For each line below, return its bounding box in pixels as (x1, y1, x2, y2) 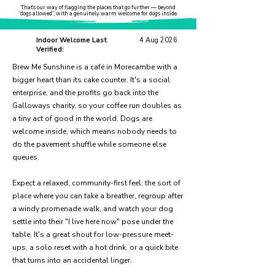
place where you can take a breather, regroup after (12, 191, 183, 201)
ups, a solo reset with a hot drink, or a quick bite (12, 242, 178, 252)
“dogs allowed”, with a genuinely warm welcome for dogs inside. (18, 10, 177, 17)
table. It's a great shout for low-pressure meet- (12, 230, 174, 239)
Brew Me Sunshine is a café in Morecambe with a (12, 62, 177, 72)
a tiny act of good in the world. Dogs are (12, 114, 152, 123)
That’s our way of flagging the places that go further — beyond (20, 4, 176, 11)
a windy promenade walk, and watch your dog (12, 204, 173, 214)
